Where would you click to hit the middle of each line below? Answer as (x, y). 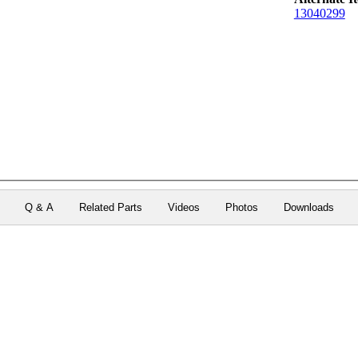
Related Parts (110, 207)
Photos (241, 207)
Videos (183, 207)
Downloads (308, 207)
